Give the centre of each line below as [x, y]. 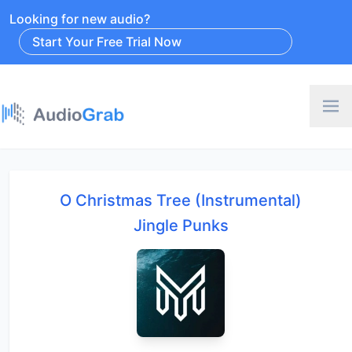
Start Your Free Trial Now [107, 42]
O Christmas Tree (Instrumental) [181, 200]
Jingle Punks [181, 225]
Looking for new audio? [80, 19]
